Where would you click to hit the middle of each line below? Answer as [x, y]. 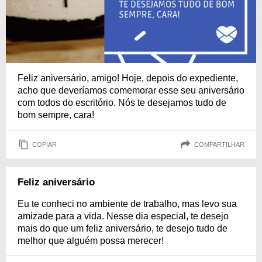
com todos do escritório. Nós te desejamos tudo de [122, 103]
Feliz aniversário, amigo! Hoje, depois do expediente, [128, 78]
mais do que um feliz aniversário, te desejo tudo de [123, 229]
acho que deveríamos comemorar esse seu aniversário [131, 91]
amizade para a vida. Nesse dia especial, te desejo [123, 216]
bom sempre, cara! [56, 115]
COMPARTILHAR [219, 144]
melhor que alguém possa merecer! [91, 241]
